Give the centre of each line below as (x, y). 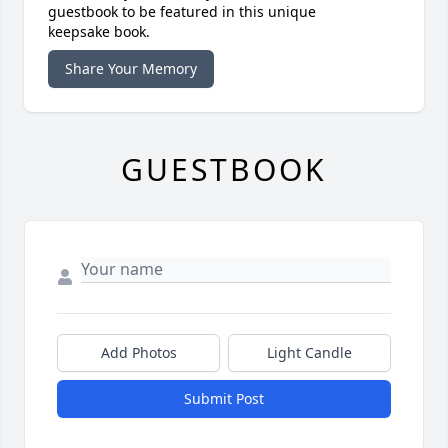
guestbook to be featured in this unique (182, 12)
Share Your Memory (131, 69)
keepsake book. (99, 32)
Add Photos (138, 353)
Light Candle (309, 353)
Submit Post (224, 399)
